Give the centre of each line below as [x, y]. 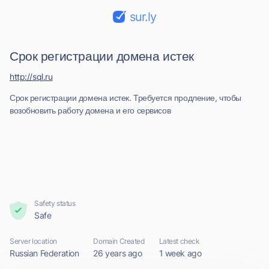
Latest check [179, 241]
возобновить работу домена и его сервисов [90, 110]
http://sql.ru [31, 77]
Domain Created [119, 241]
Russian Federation [44, 253]
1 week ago [180, 253]
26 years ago [118, 253]
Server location [33, 241]
